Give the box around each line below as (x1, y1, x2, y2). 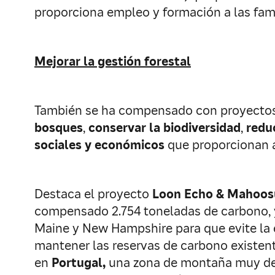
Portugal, (52, 255, 106, 271)
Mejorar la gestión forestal (34, 53, 191, 69)
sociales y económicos (34, 137, 165, 153)
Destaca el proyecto (34, 186, 152, 202)
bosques (34, 120, 83, 136)
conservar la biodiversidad (88, 120, 241, 136)
